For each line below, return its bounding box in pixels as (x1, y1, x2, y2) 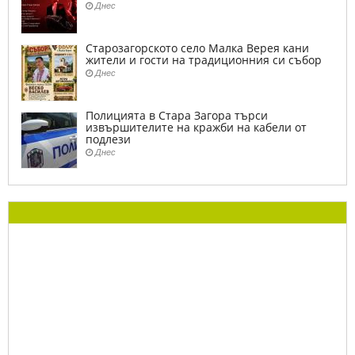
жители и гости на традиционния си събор (86, 52, 322, 68)
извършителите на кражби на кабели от (86, 120, 307, 136)
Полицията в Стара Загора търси (86, 108, 268, 124)
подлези (86, 132, 131, 147)
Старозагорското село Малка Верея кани (86, 40, 309, 56)
